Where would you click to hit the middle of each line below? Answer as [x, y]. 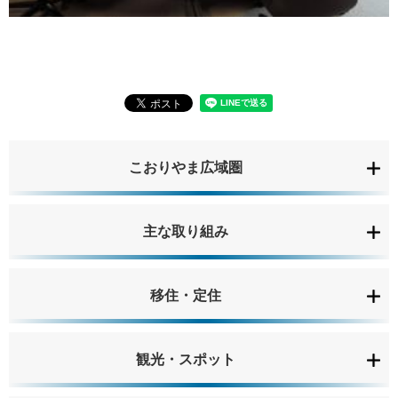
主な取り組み [186, 231]
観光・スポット [186, 359]
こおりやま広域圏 [186, 167]
